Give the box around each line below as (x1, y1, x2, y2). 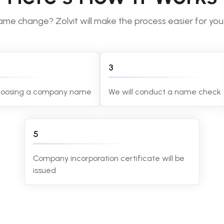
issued (33, 165, 56, 175)
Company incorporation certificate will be (33, 153, 184, 163)
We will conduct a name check (108, 87, 221, 96)
